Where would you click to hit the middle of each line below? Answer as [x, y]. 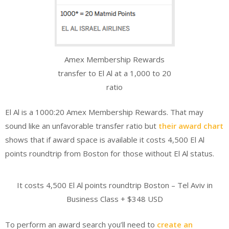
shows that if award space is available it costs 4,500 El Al [105, 140]
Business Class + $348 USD [114, 199]
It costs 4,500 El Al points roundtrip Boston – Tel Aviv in [114, 185]
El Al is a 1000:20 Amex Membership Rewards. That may [104, 112]
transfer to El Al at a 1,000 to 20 [114, 73]
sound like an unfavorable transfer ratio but [82, 126]
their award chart [191, 126]
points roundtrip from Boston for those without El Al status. [110, 154]
